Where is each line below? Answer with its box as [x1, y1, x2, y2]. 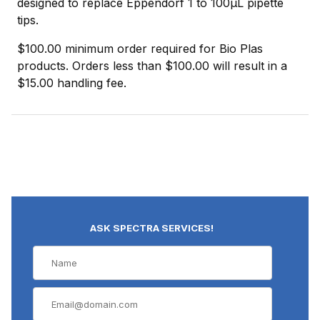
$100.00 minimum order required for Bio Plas [17, 41, 263, 56]
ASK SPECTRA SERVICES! [90, 221, 214, 234]
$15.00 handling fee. [17, 75, 126, 90]
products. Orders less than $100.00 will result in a [17, 58, 287, 73]
